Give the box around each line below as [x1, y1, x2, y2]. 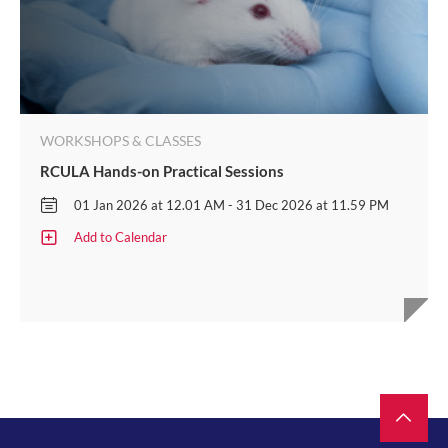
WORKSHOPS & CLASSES [40, 132, 201, 150]
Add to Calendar [74, 228, 167, 245]
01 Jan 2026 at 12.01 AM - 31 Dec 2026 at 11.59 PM [74, 196, 389, 213]
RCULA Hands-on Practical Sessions [40, 162, 284, 181]
